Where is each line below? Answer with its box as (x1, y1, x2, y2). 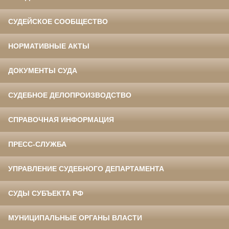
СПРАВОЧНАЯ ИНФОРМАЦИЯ (8, 116, 114, 124)
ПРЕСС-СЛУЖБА (8, 140, 66, 149)
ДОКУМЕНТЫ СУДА (8, 66, 77, 75)
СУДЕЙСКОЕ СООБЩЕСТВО (8, 17, 108, 26)
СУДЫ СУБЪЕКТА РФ (8, 189, 83, 198)
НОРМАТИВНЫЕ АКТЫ (8, 42, 89, 51)
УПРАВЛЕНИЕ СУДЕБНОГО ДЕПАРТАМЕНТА (8, 165, 164, 173)
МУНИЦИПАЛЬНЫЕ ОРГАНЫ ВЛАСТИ (8, 214, 142, 222)
